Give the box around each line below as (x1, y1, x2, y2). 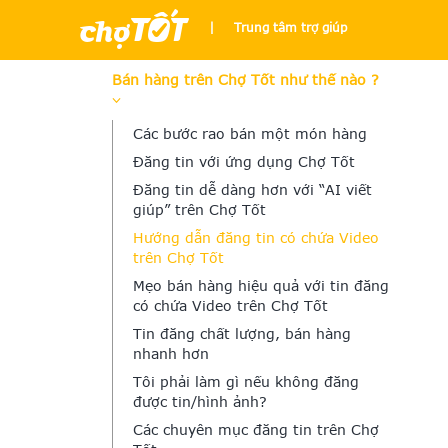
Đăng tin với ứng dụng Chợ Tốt (133, 153, 355, 170)
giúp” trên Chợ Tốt (133, 201, 266, 218)
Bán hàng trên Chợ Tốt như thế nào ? (112, 71, 379, 88)
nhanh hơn (133, 345, 209, 362)
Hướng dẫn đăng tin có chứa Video (133, 229, 379, 246)
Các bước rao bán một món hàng (133, 125, 367, 142)
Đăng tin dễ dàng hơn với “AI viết (133, 181, 372, 198)
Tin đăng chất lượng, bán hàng (133, 325, 351, 342)
